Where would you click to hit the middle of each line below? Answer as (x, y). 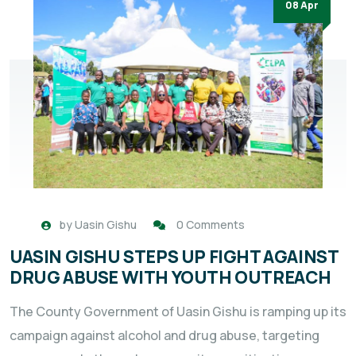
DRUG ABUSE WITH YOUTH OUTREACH (171, 277)
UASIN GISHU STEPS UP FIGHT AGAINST (174, 256)
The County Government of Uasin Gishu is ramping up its (178, 311)
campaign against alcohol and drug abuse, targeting (164, 335)
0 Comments (211, 224)
